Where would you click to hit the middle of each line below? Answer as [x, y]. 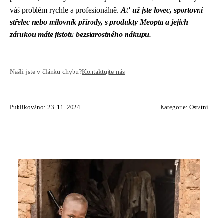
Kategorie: [175, 107]
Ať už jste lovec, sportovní [162, 10]
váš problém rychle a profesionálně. [65, 10]
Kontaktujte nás [103, 71]
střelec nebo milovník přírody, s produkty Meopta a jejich [99, 22]
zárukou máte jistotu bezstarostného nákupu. [81, 34]
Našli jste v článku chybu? [46, 71]
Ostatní [199, 107]
